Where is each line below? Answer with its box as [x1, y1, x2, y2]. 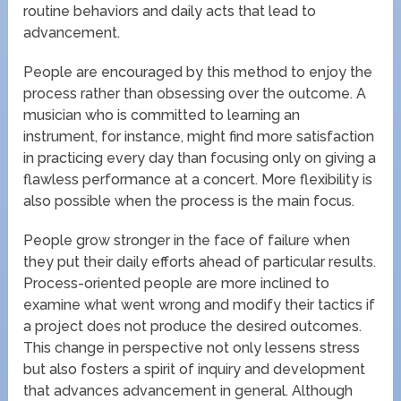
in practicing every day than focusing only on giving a [23, 149, 377, 167]
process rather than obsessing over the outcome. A [23, 85, 367, 103]
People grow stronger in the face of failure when [23, 232, 351, 250]
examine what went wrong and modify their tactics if [23, 296, 376, 314]
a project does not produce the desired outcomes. [23, 318, 363, 336]
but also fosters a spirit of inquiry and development [23, 361, 366, 379]
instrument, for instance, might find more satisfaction [23, 128, 375, 146]
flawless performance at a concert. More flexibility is [23, 171, 373, 189]
